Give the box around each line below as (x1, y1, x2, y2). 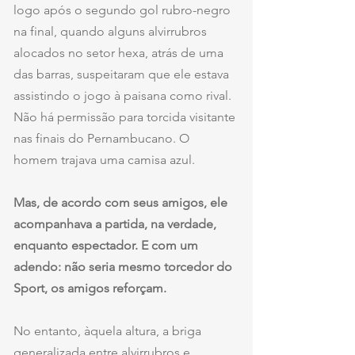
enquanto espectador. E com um (13, 238, 201, 254)
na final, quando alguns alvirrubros (13, 24, 210, 40)
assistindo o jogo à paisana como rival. (13, 88, 235, 104)
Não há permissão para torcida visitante (13, 109, 239, 125)
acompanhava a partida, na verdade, (13, 216, 219, 232)
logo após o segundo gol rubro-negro (13, 2, 234, 18)
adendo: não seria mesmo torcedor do (13, 259, 235, 275)
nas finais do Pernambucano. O (13, 131, 193, 147)
